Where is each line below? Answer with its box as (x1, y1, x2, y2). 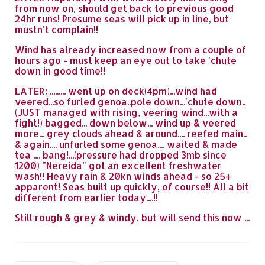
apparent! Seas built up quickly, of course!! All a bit (15, 180, 249, 193)
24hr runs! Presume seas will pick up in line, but (15, 12, 229, 25)
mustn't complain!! (15, 23, 98, 35)
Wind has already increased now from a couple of (15, 43, 246, 56)
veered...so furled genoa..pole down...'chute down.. (15, 95, 245, 108)
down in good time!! (15, 64, 105, 77)
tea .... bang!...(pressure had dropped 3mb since (15, 148, 227, 161)
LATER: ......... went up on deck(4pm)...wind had (15, 85, 217, 97)
